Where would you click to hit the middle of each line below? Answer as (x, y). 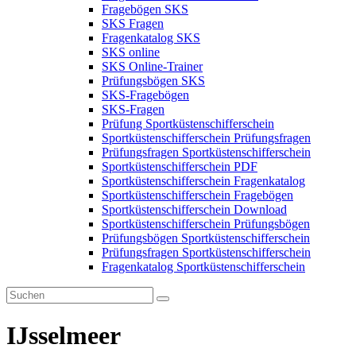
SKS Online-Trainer (152, 67)
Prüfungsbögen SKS (153, 81)
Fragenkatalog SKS (151, 38)
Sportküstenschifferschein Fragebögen (197, 195)
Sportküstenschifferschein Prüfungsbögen (206, 224)
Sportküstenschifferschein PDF (180, 167)
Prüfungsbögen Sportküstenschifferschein (206, 238)
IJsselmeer (64, 335)
